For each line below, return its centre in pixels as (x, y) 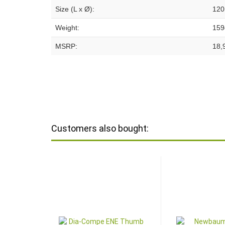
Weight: (67, 28)
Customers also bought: (100, 128)
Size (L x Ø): (75, 9)
